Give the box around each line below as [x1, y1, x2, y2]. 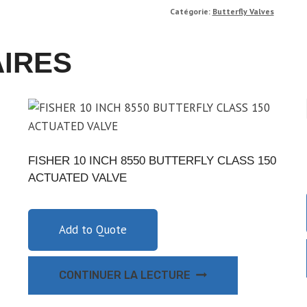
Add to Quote [59, 221, 127, 237]
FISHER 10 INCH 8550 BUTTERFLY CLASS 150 [28, 153, 276, 167]
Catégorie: [169, 5, 212, 16]
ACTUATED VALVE [28, 171, 127, 184]
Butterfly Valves [212, 5, 274, 16]
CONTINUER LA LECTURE [59, 268, 191, 282]
